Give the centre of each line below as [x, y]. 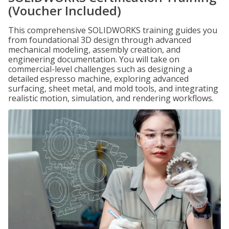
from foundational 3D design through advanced [100, 40]
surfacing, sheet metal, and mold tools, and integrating [113, 88]
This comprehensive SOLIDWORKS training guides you [113, 30]
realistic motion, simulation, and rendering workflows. [111, 98]
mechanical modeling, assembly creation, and [94, 50]
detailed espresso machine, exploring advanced [98, 79]
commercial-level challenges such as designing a [100, 69]
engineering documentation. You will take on [94, 59]
